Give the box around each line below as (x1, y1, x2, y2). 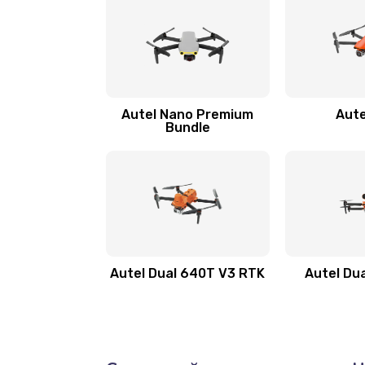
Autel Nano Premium (121, 107, 254, 122)
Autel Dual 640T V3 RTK (110, 266, 266, 281)
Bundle (165, 120, 210, 135)
